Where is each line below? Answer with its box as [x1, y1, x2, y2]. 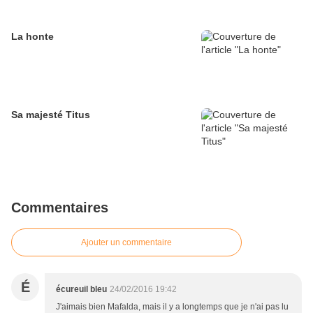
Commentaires [11, 200, 108, 216]
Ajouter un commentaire [81, 238, 172, 248]
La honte [11, 31, 54, 43]
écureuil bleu [56, 284, 107, 295]
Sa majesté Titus [11, 109, 90, 121]
